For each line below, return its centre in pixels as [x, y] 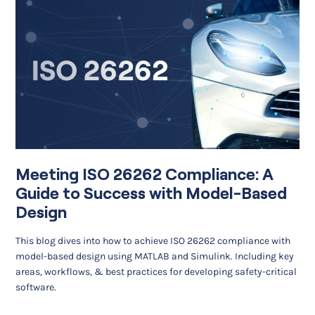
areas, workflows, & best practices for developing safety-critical [156, 271]
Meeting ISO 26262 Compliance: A [145, 174]
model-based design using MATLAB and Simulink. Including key [155, 256]
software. [36, 287]
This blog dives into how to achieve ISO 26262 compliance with [153, 240]
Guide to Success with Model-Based [152, 193]
